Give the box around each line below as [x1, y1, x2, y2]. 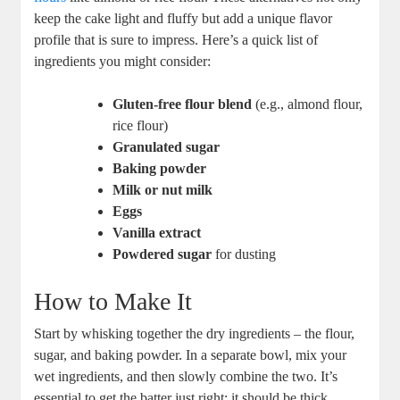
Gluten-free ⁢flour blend [112, 96, 253, 112]
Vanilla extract [112, 225, 202, 241]
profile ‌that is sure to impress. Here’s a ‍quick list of [34, 32, 319, 48]
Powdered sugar [112, 246, 212, 262]
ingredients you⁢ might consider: [34, 54, 212, 70]
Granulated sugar [112, 139, 221, 155]
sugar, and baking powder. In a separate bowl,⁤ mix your [34, 347, 347, 363]
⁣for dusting [212, 246, 277, 262]
